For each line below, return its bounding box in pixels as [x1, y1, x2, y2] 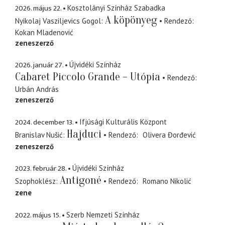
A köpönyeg [105, 13, 157, 27]
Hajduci [67, 127, 101, 141]
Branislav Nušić [15, 130, 63, 140]
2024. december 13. [15, 116, 73, 129]
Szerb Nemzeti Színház [66, 209, 140, 219]
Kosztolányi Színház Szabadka [67, 3, 165, 13]
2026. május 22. [15, 2, 61, 15]
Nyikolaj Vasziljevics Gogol [15, 16, 101, 26]
